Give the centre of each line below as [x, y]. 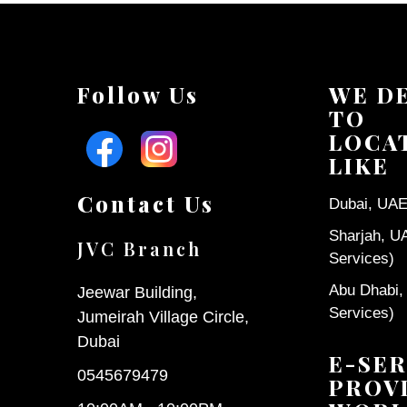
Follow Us [138, 94]
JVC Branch [139, 249]
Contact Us [146, 203]
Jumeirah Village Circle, [163, 318]
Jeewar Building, [137, 293]
